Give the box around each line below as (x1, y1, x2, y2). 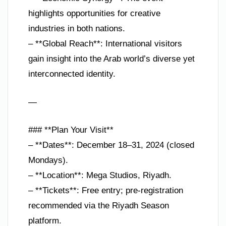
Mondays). (28, 155, 68, 165)
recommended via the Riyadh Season (28, 201, 169, 211)
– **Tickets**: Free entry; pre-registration (28, 186, 183, 196)
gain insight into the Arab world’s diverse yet (28, 54, 195, 64)
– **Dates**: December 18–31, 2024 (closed (28, 140, 194, 150)
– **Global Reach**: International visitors (28, 39, 182, 49)
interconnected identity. (28, 69, 116, 79)
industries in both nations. (28, 24, 125, 34)
